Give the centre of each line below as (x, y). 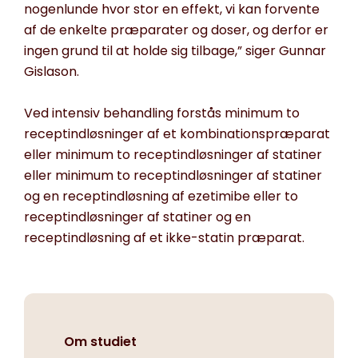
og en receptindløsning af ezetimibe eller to (161, 197)
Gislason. (52, 72)
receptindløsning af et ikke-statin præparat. (164, 238)
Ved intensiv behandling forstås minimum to (162, 113)
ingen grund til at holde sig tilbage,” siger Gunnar (175, 51)
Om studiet (100, 342)
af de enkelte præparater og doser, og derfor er (176, 30)
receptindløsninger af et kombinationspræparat (177, 134)
